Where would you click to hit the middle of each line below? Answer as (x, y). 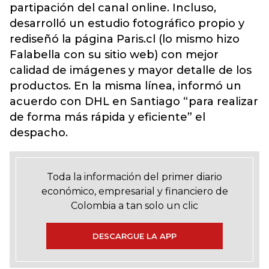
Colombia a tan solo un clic (134, 206)
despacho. (39, 133)
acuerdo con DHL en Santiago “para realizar (134, 101)
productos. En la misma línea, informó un (125, 86)
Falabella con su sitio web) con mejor (114, 55)
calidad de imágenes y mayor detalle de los (131, 70)
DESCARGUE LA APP (134, 236)
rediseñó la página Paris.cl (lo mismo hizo (125, 39)
